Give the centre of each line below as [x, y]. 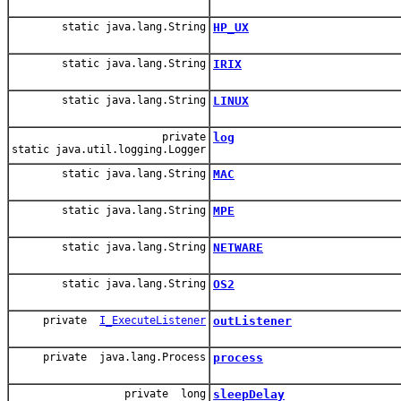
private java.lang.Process [124, 357]
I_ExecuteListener [153, 320]
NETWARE [238, 247]
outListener [252, 320]
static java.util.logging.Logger [109, 149]
